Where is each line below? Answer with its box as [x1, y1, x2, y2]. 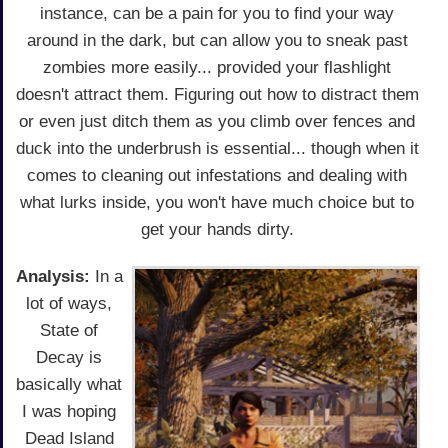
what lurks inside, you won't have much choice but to [20, 192, 414, 212]
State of [40, 320, 98, 340]
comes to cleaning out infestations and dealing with [27, 165, 407, 185]
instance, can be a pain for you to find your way [40, 3, 394, 23]
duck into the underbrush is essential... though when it [15, 138, 419, 158]
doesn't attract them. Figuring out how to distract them [15, 84, 419, 104]
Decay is [36, 347, 102, 367]
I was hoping [22, 401, 116, 421]
